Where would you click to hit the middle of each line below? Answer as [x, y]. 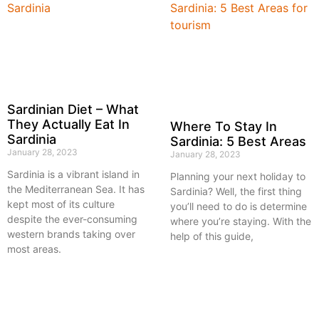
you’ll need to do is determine [239, 206]
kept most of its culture [61, 204]
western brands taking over [71, 234]
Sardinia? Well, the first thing [236, 191]
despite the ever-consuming [72, 219]
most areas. [34, 249]
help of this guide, [212, 236]
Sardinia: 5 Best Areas [238, 141]
